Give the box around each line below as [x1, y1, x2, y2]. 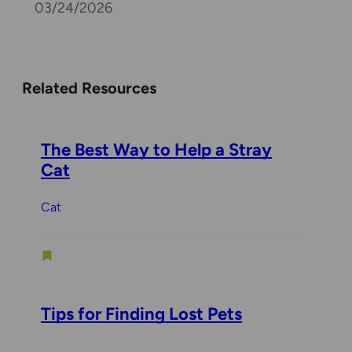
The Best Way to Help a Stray [41, 138, 272, 160]
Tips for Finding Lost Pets [41, 302, 242, 324]
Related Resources [22, 78, 156, 97]
